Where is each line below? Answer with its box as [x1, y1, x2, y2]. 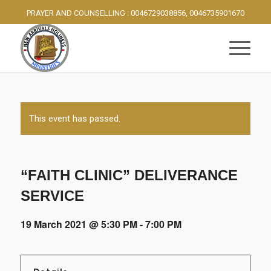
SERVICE [20, 188, 84, 204]
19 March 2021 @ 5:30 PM [20, 217, 137, 231]
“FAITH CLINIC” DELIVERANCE [20, 167, 238, 183]
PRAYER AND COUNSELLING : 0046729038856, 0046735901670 [26, 8, 244, 18]
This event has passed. [28, 113, 120, 124]
